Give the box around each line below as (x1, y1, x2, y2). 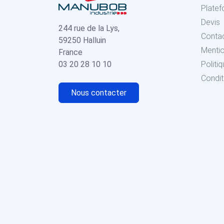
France (58, 47, 82, 57)
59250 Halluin (58, 35, 106, 45)
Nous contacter (71, 87, 126, 97)
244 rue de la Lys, (58, 23, 119, 33)
